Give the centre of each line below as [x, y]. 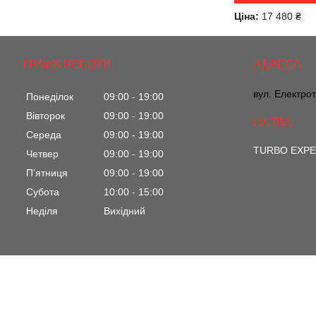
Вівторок [45, 116]
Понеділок [50, 97]
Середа [44, 135]
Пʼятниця [47, 173]
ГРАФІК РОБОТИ [67, 65]
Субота [43, 192]
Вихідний [124, 211]
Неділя [42, 211]
